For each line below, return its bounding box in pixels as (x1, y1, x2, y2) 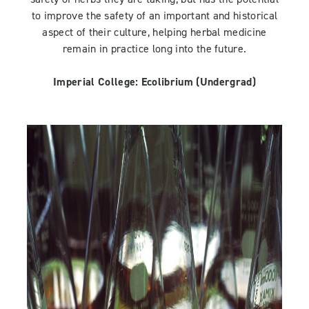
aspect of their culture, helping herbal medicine (42, 26, 267, 40)
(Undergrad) (193, 75, 256, 90)
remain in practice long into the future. (62, 42, 247, 57)
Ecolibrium (141, 75, 194, 90)
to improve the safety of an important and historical (31, 9, 278, 23)
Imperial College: (53, 75, 141, 90)
